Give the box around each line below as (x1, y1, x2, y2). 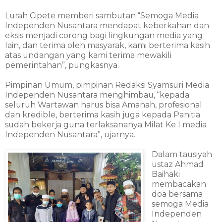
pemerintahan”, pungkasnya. (5, 60, 119, 70)
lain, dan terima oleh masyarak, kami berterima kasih (5, 41, 210, 51)
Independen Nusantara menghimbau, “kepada (5, 90, 189, 100)
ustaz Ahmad (151, 160, 204, 169)
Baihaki (151, 169, 180, 179)
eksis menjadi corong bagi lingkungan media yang (5, 31, 203, 41)
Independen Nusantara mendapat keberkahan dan (5, 21, 209, 31)
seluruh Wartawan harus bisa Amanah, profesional (5, 100, 202, 110)
